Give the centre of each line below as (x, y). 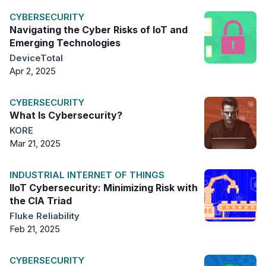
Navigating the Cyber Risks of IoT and (99, 30)
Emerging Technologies (65, 43)
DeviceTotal (36, 58)
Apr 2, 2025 (33, 71)
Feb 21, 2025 (35, 229)
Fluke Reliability (45, 216)
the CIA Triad (41, 201)
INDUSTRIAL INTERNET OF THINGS (87, 175)
